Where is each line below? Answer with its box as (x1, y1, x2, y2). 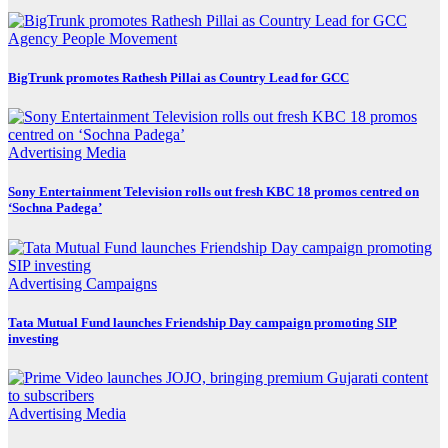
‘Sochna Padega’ (8, 200, 102, 216)
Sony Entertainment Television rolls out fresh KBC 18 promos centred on (8, 184, 419, 200)
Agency (8, 29, 62, 47)
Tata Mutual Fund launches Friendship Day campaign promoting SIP (8, 314, 397, 330)
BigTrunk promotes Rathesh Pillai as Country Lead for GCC (8, 70, 349, 86)
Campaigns (86, 274, 157, 292)
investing (8, 330, 59, 346)
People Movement (62, 29, 177, 47)
